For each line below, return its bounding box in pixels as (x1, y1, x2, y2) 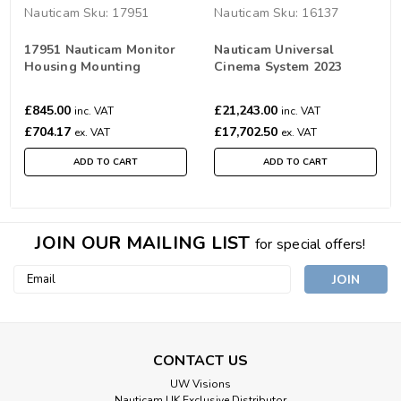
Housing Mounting (24, 57, 141, 75)
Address (13, 284, 61, 302)
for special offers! (254, 234, 366, 254)
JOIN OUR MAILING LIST (35, 230, 255, 255)
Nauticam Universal (214, 40, 335, 58)
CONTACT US (152, 350, 249, 371)
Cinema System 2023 (214, 57, 343, 75)
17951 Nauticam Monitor (24, 40, 176, 58)
